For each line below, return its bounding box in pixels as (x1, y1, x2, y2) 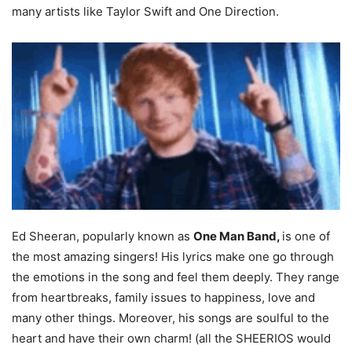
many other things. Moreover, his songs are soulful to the (12, 310, 329, 325)
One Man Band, (193, 228, 280, 244)
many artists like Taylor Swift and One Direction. (12, 4, 279, 19)
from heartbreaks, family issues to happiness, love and (12, 289, 315, 305)
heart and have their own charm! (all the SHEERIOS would (12, 330, 331, 346)
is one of (282, 228, 330, 244)
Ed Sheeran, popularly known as (12, 228, 193, 244)
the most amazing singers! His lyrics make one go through (12, 248, 334, 264)
